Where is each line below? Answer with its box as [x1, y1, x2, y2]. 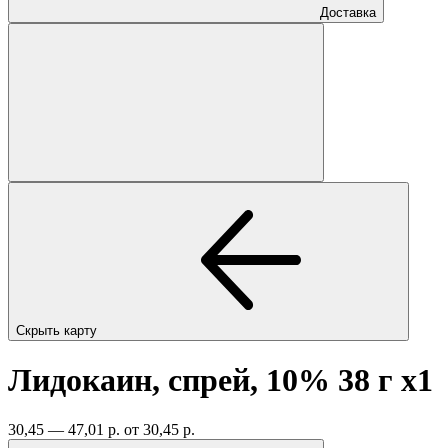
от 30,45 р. [124, 420, 195, 438]
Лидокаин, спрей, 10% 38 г [8, 362, 401, 399]
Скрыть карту [16, 322, 101, 338]
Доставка [320, 4, 376, 20]
